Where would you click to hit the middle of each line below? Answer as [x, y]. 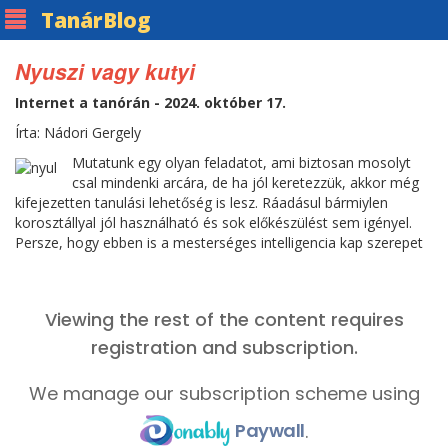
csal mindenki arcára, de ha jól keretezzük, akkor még [245, 182]
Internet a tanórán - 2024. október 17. [150, 102]
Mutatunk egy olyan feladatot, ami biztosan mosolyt [241, 162]
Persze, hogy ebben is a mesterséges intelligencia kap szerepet [219, 242]
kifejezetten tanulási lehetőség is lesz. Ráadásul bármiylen [201, 202]
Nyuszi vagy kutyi [105, 71]
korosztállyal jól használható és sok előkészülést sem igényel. [213, 222]
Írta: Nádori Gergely [78, 132]
